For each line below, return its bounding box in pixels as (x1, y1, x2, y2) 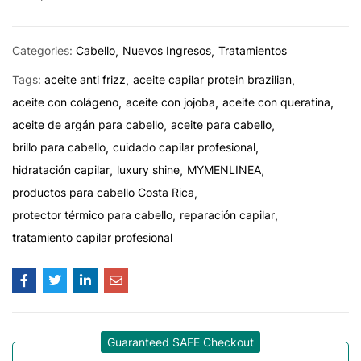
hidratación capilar (12, 163, 110, 176)
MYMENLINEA (187, 163, 261, 176)
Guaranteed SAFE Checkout (107, 335, 254, 349)
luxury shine (117, 163, 180, 176)
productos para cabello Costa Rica (12, 185, 194, 199)
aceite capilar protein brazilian (133, 73, 292, 86)
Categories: (12, 44, 76, 57)
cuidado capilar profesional (113, 140, 255, 154)
